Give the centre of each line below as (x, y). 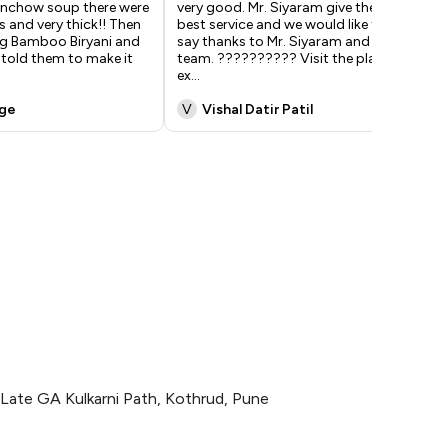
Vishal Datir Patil (257, 109)
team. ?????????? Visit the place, (285, 58)
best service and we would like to (281, 24)
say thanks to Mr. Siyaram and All (282, 41)
